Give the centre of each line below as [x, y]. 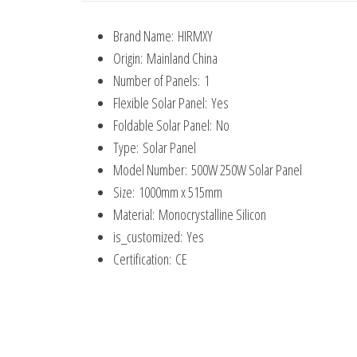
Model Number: [152, 170]
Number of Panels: [159, 81]
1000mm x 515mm [180, 192]
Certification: [144, 259]
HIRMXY [195, 36]
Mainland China [182, 59]
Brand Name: [145, 36]
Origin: [130, 59]
